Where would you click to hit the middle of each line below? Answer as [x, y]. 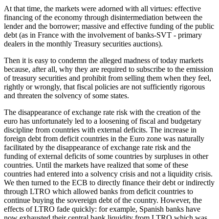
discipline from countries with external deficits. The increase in [100, 130]
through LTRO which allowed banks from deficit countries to [99, 191]
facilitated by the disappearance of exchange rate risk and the [97, 147]
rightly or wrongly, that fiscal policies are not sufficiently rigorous [104, 87]
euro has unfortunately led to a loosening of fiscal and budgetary [103, 121]
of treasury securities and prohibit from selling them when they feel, [108, 78]
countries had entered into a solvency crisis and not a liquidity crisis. [108, 174]
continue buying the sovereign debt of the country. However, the [103, 200]
